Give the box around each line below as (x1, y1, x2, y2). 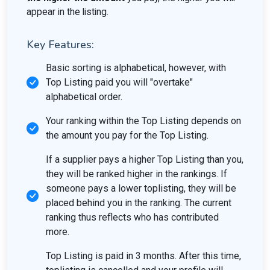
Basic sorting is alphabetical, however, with (46, 62, 226, 74)
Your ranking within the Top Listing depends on (46, 115, 241, 127)
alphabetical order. (46, 91, 122, 102)
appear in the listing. (27, 7, 108, 17)
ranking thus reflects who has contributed (46, 212, 219, 223)
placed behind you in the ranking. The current (46, 197, 231, 209)
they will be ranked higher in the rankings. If (46, 168, 227, 180)
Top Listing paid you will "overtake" (46, 77, 193, 88)
